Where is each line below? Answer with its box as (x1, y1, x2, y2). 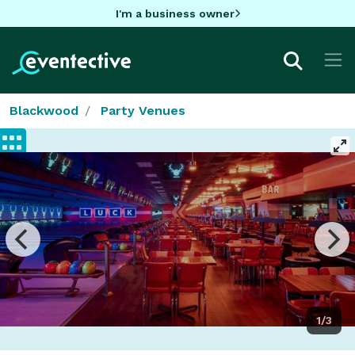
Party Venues (101, 102, 185, 118)
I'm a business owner (115, 6, 235, 20)
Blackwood (10, 102, 78, 118)
